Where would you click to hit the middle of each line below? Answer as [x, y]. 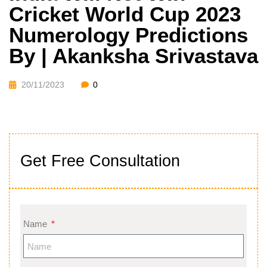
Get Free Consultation [100, 161]
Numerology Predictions [128, 35]
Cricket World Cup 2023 [125, 14]
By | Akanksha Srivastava [133, 56]
